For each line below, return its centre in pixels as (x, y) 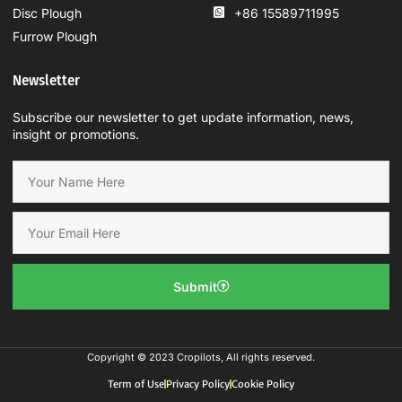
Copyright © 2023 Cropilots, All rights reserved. (201, 357)
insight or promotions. (76, 134)
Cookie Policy (263, 384)
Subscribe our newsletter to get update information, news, (183, 117)
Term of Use (135, 384)
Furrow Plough (55, 36)
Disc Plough (47, 13)
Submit (195, 286)
